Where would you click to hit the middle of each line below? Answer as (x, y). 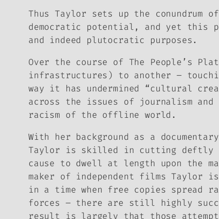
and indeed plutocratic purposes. (113, 40)
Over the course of (79, 62)
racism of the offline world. (102, 115)
